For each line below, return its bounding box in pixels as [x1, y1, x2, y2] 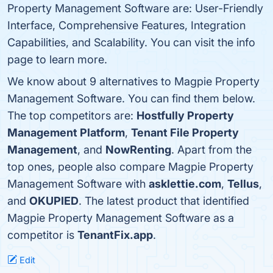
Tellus [227, 177, 259, 190]
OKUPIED [29, 194, 79, 207]
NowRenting [105, 143, 171, 156]
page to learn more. [7, 53, 107, 66]
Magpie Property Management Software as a [7, 211, 234, 224]
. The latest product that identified [79, 194, 249, 207]
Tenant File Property [131, 126, 239, 139]
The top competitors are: [7, 109, 136, 122]
